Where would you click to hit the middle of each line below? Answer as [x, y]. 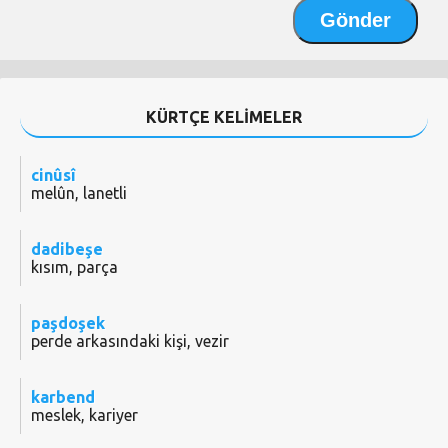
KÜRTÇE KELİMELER [224, 117]
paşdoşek [68, 323]
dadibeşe [67, 249]
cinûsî [53, 175]
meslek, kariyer [84, 415]
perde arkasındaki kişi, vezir [130, 341]
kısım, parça [74, 267]
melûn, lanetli [79, 193]
